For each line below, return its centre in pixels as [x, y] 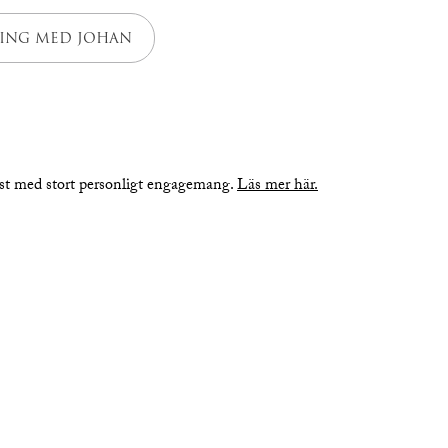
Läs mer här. [277, 186]
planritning [378, 304]
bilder [70, 304]
